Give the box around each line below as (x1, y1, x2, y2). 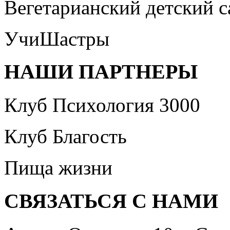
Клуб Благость (4, 125, 127, 148)
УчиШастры (4, 27, 109, 50)
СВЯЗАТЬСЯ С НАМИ (4, 189, 218, 213)
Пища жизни (4, 157, 112, 179)
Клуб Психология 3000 (4, 94, 200, 117)
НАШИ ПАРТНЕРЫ (4, 60, 198, 84)
